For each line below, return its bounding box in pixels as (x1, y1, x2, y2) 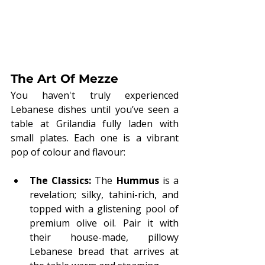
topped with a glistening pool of (30, 202, 179, 215)
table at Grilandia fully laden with (11, 117, 179, 130)
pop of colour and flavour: (11, 145, 125, 159)
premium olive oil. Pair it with (30, 216, 179, 230)
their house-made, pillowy (30, 230, 179, 244)
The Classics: (30, 173, 92, 187)
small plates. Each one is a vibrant (11, 131, 179, 144)
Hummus (116, 173, 159, 187)
